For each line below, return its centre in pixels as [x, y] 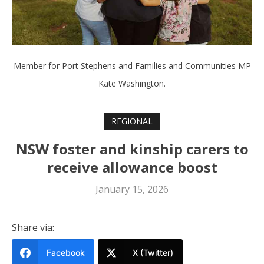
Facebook [66, 252]
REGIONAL [132, 121]
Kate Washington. [132, 84]
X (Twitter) [153, 252]
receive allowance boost [132, 167]
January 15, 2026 [132, 189]
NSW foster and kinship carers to [132, 148]
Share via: [33, 227]
